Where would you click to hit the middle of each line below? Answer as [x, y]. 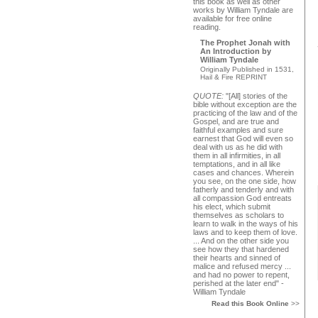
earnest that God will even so [243, 138]
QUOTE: [209, 96]
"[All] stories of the [257, 96]
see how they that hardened [241, 249]
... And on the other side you [241, 241]
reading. [207, 27]
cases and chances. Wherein [243, 172]
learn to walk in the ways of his [246, 224]
